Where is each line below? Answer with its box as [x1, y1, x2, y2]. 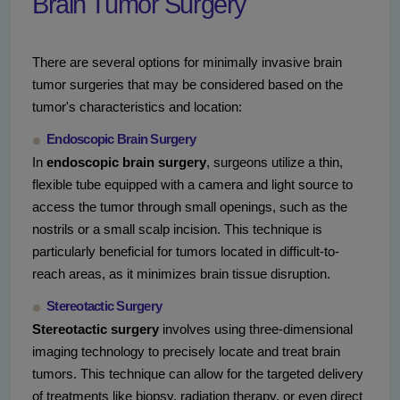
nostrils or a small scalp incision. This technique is [32, 221, 322, 237]
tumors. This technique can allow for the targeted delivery [32, 366, 363, 382]
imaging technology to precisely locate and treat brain [32, 344, 340, 360]
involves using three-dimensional [159, 321, 353, 337]
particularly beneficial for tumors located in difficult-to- [32, 244, 339, 260]
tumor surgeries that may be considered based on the [32, 77, 343, 93]
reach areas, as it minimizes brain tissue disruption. [32, 266, 330, 282]
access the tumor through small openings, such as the [32, 199, 347, 215]
